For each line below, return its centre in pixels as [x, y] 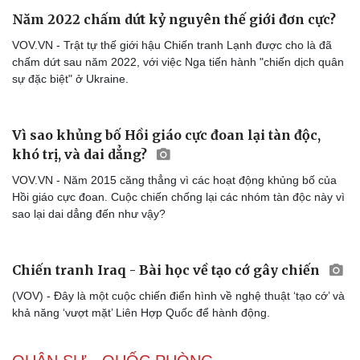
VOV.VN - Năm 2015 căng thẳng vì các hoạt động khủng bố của [174, 180]
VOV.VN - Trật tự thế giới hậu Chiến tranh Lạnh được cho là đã [172, 45]
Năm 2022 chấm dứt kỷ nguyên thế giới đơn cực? [174, 20]
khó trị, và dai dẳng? [81, 155]
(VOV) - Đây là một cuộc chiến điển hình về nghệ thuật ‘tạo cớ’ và [178, 296]
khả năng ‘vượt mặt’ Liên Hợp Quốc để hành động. [141, 313]
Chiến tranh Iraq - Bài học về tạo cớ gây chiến [168, 270]
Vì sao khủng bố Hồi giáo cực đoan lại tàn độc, [166, 135]
